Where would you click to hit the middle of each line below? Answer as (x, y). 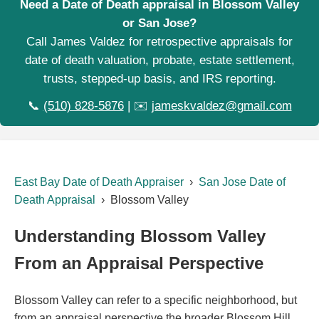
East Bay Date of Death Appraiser (99, 182)
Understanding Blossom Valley (140, 236)
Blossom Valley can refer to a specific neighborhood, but (156, 300)
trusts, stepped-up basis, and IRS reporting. (159, 79)
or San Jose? (159, 23)
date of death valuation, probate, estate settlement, (159, 61)
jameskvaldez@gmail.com (221, 106)
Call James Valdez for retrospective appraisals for (159, 42)
